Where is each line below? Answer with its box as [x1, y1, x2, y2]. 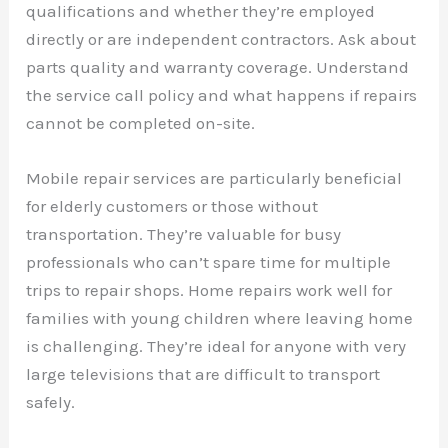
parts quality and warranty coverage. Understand [26, 56, 410, 77]
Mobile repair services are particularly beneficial [26, 167, 403, 188]
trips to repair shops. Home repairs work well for [26, 279, 393, 300]
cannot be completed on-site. [26, 112, 256, 133]
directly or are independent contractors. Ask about [26, 28, 417, 49]
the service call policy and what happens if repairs [26, 84, 418, 105]
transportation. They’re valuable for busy [26, 223, 342, 244]
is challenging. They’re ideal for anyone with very [26, 335, 407, 356]
